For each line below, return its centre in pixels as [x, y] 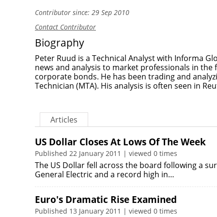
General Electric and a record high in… [105, 174]
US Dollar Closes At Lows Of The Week [120, 142]
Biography [60, 43]
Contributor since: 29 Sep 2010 [82, 12]
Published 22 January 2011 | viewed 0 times [106, 153]
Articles [64, 120]
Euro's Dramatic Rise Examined [106, 200]
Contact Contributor [65, 27]
